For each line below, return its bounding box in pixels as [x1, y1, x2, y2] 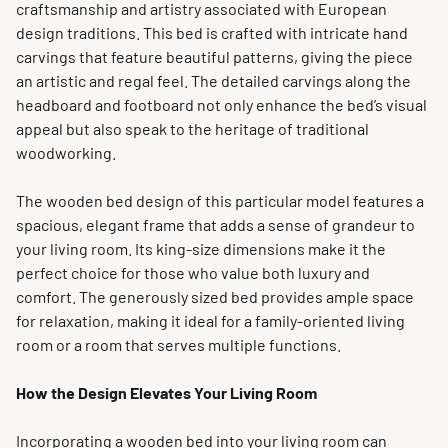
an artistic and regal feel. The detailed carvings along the [16, 71, 411, 90]
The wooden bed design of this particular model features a [16, 191, 424, 210]
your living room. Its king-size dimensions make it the [16, 239, 386, 258]
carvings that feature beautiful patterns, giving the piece [16, 47, 413, 66]
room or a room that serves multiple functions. [16, 335, 341, 354]
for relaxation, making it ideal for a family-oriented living [16, 311, 405, 330]
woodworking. [16, 143, 116, 162]
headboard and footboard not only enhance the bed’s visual [16, 95, 427, 114]
